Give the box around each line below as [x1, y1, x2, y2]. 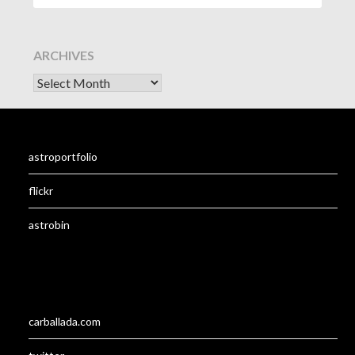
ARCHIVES [33, 47, 95, 63]
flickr [29, 183, 54, 197]
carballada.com [29, 314, 101, 328]
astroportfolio [29, 149, 98, 163]
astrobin [29, 217, 71, 231]
